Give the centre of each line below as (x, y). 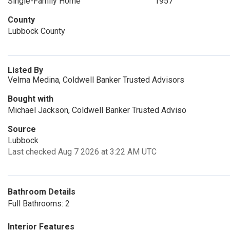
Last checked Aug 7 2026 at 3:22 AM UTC (82, 152)
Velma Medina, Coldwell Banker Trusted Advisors (96, 80)
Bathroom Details (42, 192)
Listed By (25, 70)
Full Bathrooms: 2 (39, 204)
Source (22, 129)
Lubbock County (36, 31)
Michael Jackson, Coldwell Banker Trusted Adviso (97, 110)
